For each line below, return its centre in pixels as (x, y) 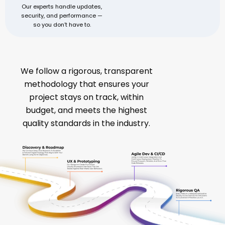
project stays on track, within (87, 97)
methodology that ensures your (86, 84)
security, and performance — (62, 15)
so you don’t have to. (62, 24)
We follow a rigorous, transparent (86, 71)
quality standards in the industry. (87, 123)
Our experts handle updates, (62, 6)
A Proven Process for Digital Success (113, 57)
